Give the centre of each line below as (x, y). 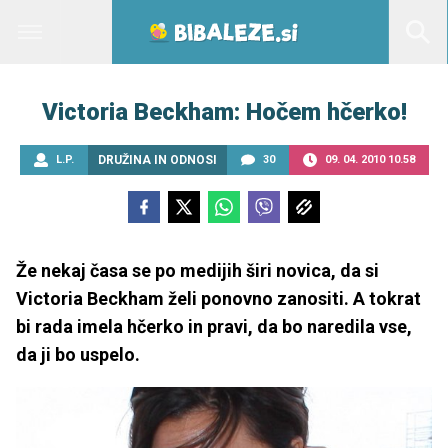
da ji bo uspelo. (78, 354)
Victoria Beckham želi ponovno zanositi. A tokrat (218, 298)
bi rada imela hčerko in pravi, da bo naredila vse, (214, 326)
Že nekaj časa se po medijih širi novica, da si (197, 270)
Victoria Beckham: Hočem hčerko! (224, 112)
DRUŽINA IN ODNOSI (157, 160)
